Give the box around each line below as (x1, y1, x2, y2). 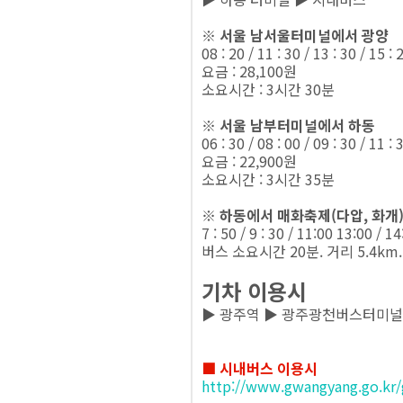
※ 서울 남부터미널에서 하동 (201, 114, 375, 136)
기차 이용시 (201, 275, 307, 307)
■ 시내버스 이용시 (201, 357, 318, 379)
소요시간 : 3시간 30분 (201, 78, 335, 100)
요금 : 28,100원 (201, 60, 297, 82)
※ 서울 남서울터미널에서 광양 (201, 24, 389, 46)
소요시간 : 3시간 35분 (201, 168, 335, 190)
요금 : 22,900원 (201, 150, 297, 172)
